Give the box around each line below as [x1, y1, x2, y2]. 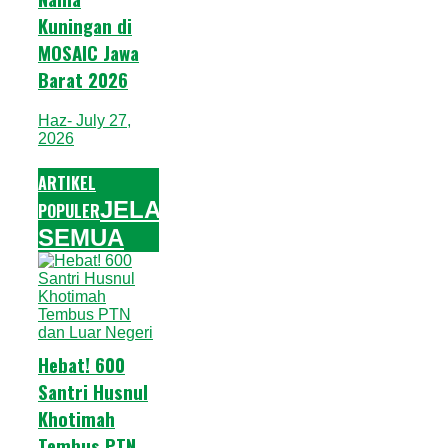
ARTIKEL [38, 170, 96, 195]
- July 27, [67, 111, 131, 129]
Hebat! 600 [38, 350, 125, 378]
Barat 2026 [38, 66, 128, 94]
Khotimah [38, 404, 115, 432]
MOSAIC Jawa [38, 39, 139, 67]
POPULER [38, 198, 100, 223]
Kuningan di [38, 12, 132, 40]
